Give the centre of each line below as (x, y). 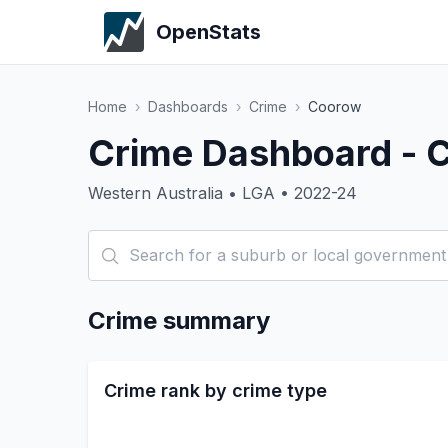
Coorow (334, 106)
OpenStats (208, 32)
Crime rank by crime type (215, 390)
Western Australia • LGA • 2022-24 (222, 193)
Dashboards (188, 106)
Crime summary (179, 320)
